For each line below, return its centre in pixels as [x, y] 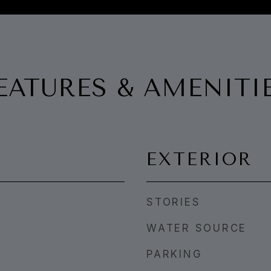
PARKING [175, 254]
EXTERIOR [199, 159]
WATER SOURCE [197, 228]
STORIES [174, 202]
